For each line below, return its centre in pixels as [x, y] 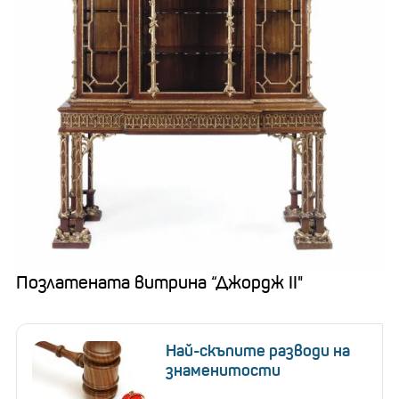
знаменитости [223, 370]
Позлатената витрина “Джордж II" [159, 282]
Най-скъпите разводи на [258, 350]
